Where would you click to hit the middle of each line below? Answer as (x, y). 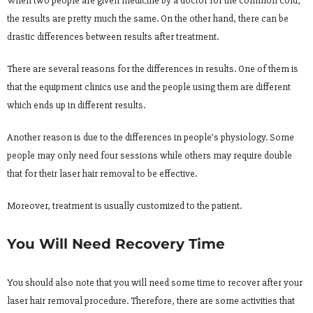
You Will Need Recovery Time (116, 243)
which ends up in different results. (76, 105)
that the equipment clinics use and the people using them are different (149, 87)
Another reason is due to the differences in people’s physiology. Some (151, 137)
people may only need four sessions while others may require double (150, 155)
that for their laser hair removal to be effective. (102, 173)
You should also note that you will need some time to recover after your (155, 282)
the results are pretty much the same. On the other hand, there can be (148, 18)
